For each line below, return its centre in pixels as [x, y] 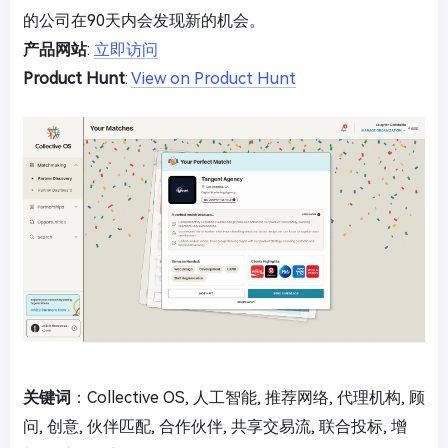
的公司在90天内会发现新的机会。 [144, 21]
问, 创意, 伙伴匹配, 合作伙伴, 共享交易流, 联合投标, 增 [215, 426]
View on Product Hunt [213, 79]
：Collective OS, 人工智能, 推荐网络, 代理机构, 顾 [248, 397]
